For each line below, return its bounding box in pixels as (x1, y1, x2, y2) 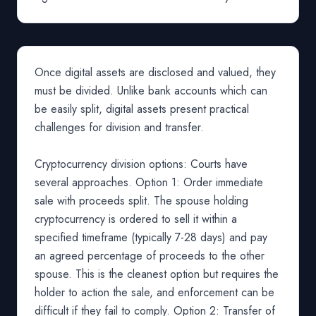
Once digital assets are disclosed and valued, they (35, 64, 276, 80)
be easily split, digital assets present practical (35, 101, 249, 117)
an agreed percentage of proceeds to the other (35, 248, 265, 264)
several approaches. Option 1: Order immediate (35, 174, 263, 190)
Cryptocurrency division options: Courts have (35, 156, 248, 172)
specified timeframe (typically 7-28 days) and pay (35, 229, 267, 245)
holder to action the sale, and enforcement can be (35, 284, 274, 300)
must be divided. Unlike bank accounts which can (35, 83, 267, 99)
